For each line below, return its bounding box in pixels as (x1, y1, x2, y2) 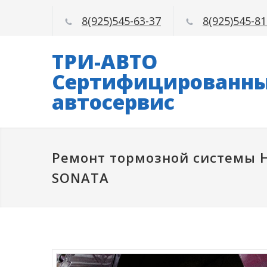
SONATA (52, 169, 109, 187)
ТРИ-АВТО (52, 48, 157, 75)
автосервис (52, 88, 175, 116)
